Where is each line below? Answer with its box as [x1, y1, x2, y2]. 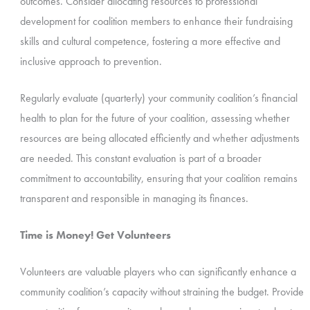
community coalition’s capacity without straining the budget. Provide [19, 284, 304, 300]
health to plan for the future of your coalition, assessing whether [19, 111, 290, 126]
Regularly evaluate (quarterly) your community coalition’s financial [19, 91, 298, 106]
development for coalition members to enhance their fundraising [19, 14, 293, 29]
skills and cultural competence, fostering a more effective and [19, 34, 280, 49]
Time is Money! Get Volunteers [19, 228, 171, 243]
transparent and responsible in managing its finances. [19, 191, 248, 206]
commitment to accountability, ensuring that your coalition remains [19, 171, 298, 186]
